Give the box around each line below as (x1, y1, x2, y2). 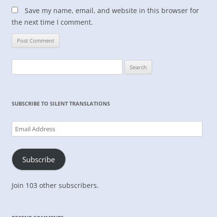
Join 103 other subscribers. (12, 180, 99, 190)
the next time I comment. (12, 17, 93, 27)
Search (11, 60, 31, 69)
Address (11, 134, 34, 142)
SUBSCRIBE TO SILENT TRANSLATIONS (12, 100, 110, 107)
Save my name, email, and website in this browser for (25, 6, 199, 15)
